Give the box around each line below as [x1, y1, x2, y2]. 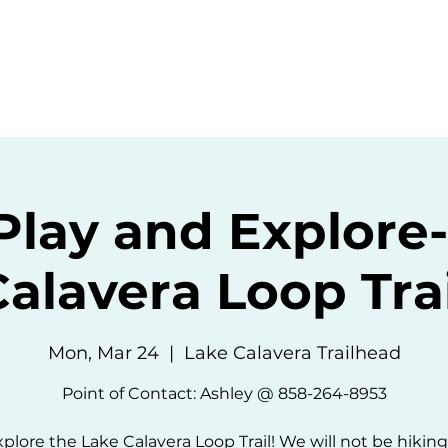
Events [144, 38, 208, 57]
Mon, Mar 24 [47, 342, 159, 364]
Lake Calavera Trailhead [183, 342, 401, 364]
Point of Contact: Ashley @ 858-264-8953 [61, 384, 387, 403]
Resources [258, 38, 353, 57]
